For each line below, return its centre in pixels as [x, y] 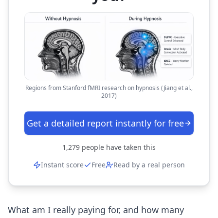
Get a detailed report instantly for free [105, 123]
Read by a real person [149, 164]
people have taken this [118, 147]
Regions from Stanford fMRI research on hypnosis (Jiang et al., [109, 88]
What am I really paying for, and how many [96, 209]
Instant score [62, 164]
